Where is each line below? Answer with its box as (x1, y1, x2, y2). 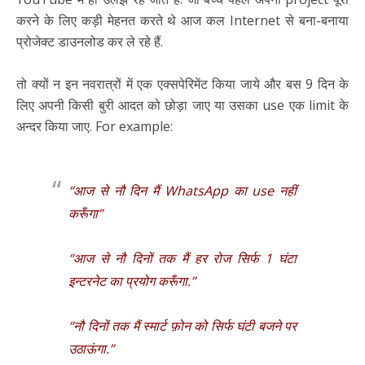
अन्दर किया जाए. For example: (16, 117, 173, 135)
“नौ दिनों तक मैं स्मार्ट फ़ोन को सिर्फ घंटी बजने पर (68, 316, 297, 335)
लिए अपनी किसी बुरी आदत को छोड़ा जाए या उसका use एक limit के (16, 95, 349, 114)
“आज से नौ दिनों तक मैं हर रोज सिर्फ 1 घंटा (68, 248, 297, 267)
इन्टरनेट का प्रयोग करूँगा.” (68, 271, 196, 290)
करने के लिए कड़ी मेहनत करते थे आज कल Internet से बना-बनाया (16, 11, 349, 29)
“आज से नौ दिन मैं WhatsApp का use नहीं (68, 181, 297, 200)
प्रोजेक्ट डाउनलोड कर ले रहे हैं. (16, 32, 163, 51)
